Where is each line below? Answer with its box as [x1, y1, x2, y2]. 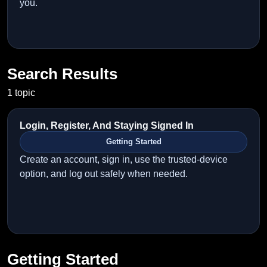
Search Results [7, 66, 117, 82]
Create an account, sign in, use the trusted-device [20, 154, 228, 164]
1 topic [7, 88, 35, 98]
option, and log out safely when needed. [20, 169, 188, 179]
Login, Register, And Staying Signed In [20, 120, 194, 131]
